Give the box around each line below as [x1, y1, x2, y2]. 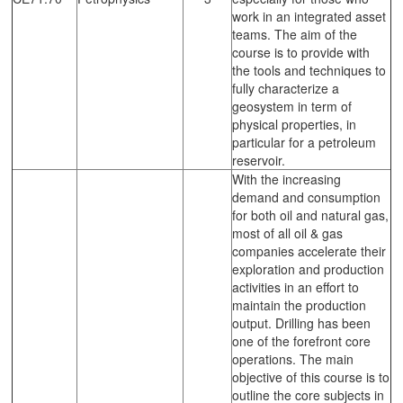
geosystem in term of [232, 96, 352, 115]
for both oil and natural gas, [232, 205, 389, 224]
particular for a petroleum [232, 132, 376, 151]
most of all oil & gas [232, 223, 343, 242]
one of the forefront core [232, 331, 371, 350]
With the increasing [232, 169, 341, 188]
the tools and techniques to [232, 60, 386, 79]
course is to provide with [232, 42, 370, 61]
